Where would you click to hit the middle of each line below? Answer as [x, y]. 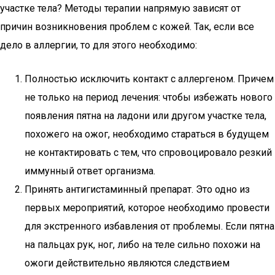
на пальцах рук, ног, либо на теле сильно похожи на [142, 245]
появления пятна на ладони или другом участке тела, [145, 116]
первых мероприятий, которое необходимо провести [147, 208]
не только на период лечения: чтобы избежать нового [149, 97]
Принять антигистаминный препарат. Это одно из [137, 189]
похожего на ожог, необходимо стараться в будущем [147, 134]
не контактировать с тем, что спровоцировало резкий [148, 153]
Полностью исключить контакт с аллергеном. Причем [149, 79]
